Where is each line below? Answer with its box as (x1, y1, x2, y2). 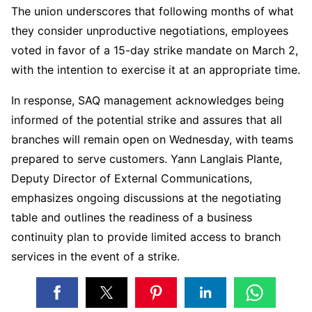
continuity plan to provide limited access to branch (11, 229, 281, 244)
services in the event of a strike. (11, 249, 180, 263)
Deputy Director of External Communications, (11, 171, 252, 185)
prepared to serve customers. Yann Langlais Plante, (11, 151, 282, 166)
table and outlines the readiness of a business (11, 210, 252, 224)
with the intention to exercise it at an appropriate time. (11, 62, 300, 77)
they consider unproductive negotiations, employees (11, 23, 288, 38)
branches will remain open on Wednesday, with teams (11, 132, 293, 146)
